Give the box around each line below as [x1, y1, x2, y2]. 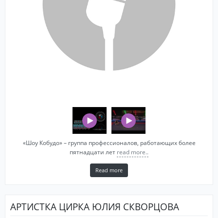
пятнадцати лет [70, 148, 117, 157]
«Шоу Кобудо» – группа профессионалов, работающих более [22, 139, 196, 147]
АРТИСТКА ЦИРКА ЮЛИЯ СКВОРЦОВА [10, 200, 179, 213]
